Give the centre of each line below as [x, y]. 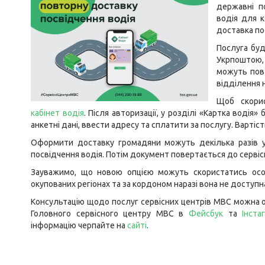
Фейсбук [206, 214]
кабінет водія [57, 113]
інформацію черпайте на [79, 225]
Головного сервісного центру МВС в [110, 214]
